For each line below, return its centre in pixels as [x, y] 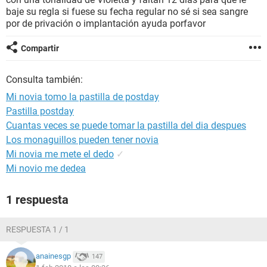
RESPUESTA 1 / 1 [38, 229]
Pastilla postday [40, 111]
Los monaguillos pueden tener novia [82, 140]
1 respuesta [37, 200]
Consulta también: [44, 80]
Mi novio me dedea [46, 168]
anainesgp [53, 256]
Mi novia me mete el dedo [60, 154]
